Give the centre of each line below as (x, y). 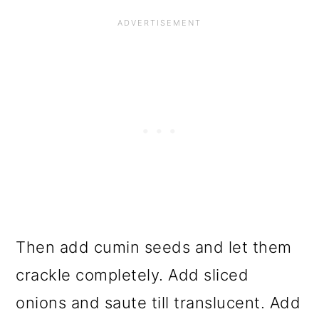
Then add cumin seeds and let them (154, 247)
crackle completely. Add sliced (132, 275)
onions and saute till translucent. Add (158, 303)
